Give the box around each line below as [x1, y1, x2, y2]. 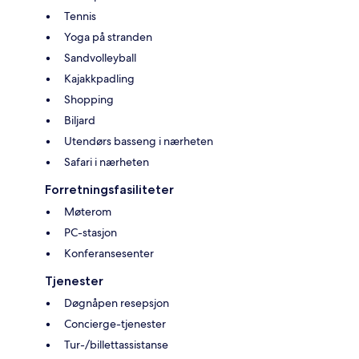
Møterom [64, 204, 111, 219]
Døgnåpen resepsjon [64, 295, 169, 310]
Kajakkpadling [64, 71, 135, 86]
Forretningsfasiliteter [45, 181, 174, 197]
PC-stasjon [64, 224, 117, 240]
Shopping [64, 91, 114, 107]
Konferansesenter [64, 245, 154, 260]
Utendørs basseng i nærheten [64, 133, 213, 148]
